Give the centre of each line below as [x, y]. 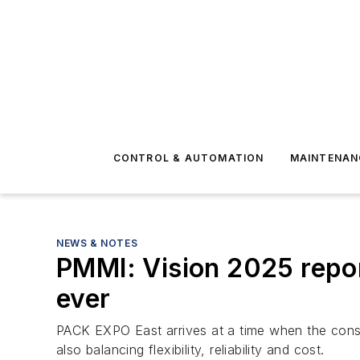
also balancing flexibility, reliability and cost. [190, 350]
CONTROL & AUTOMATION [188, 158]
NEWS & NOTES [97, 243]
